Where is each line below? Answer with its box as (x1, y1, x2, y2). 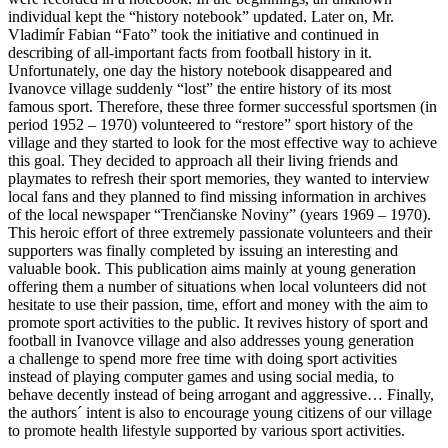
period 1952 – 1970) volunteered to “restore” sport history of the (8, 115, 413, 133)
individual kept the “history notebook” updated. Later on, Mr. (8, 7, 394, 25)
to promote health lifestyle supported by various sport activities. (8, 421, 405, 439)
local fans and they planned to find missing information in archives (8, 187, 426, 205)
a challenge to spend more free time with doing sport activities (8, 349, 397, 367)
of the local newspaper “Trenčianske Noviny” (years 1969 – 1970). (8, 205, 431, 223)
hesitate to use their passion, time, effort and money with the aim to (8, 295, 428, 313)
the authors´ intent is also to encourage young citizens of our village (8, 403, 432, 421)
